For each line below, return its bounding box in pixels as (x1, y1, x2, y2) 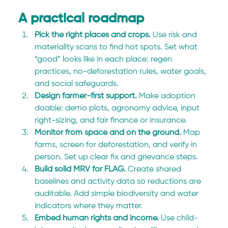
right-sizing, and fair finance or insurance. (35, 117, 187, 125)
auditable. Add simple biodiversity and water (35, 190, 201, 198)
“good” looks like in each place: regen (35, 55, 175, 64)
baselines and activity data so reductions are (35, 178, 204, 186)
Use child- (161, 214, 198, 223)
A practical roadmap (18, 12, 145, 26)
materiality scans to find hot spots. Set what (35, 43, 200, 52)
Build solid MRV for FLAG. (35, 165, 128, 174)
